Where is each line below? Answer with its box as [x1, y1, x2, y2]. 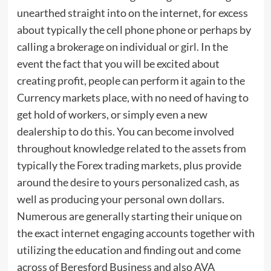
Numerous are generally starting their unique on [16, 209, 242, 223]
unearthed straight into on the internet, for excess [16, 6, 248, 20]
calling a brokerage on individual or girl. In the [16, 40, 228, 54]
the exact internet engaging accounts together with [16, 226, 255, 240]
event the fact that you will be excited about [16, 57, 220, 71]
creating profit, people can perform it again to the [16, 74, 245, 88]
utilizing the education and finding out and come [16, 243, 241, 257]
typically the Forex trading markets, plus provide [16, 158, 241, 172]
